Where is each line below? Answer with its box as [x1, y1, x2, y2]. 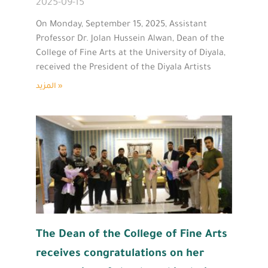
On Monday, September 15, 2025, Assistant [36, 20, 207, 30]
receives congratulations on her [36, 248, 204, 260]
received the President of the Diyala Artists [36, 63, 211, 73]
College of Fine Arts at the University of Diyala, [36, 48, 226, 59]
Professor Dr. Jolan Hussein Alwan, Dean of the [36, 34, 224, 44]
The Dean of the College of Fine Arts [36, 229, 227, 241]
